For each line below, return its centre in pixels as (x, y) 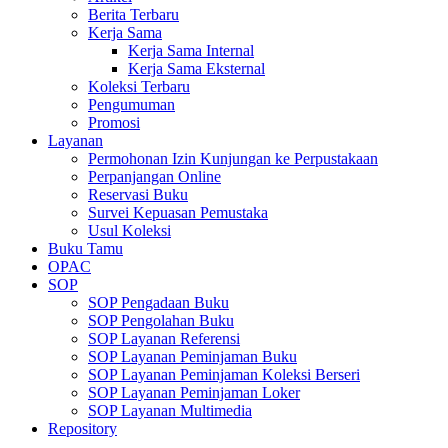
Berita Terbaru (133, 14)
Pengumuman (131, 104)
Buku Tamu (85, 248)
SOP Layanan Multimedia (170, 410)
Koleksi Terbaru (139, 86)
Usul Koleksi (129, 230)
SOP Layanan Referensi (164, 338)
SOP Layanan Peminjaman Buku (192, 356)
